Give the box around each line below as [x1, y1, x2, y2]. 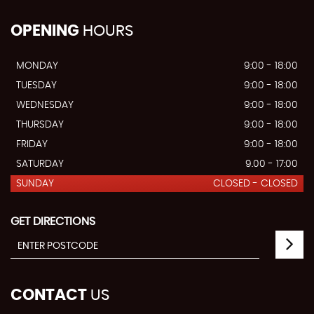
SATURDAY [16, 158, 64, 169]
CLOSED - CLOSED [213, 178, 298, 189]
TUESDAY [16, 80, 57, 90]
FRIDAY [16, 139, 48, 149]
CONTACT [11, 287, 87, 303]
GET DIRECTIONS [11, 215, 95, 227]
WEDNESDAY [16, 100, 74, 110]
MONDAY [16, 60, 58, 71]
